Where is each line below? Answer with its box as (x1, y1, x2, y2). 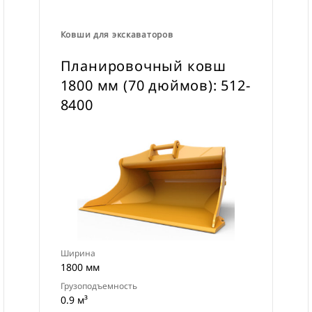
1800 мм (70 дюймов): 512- (60, 76, 251, 95)
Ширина (60, 247, 95, 259)
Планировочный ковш (60, 56, 227, 75)
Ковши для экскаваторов (60, 29, 173, 40)
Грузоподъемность (60, 280, 137, 292)
